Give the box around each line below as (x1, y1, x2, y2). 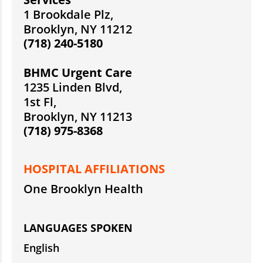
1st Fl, (23, 94, 56, 110)
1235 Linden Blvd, (23, 79, 122, 96)
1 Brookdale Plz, (23, 6, 113, 23)
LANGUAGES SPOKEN (23, 221, 133, 235)
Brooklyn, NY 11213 (23, 109, 132, 125)
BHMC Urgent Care (23, 65, 132, 81)
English (23, 241, 59, 255)
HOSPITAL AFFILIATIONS (23, 161, 165, 177)
